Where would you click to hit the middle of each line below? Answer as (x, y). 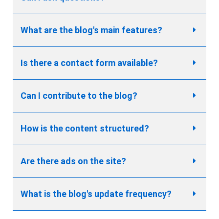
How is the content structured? (85, 129)
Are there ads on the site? (73, 161)
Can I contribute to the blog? (79, 96)
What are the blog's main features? (91, 30)
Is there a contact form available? (89, 63)
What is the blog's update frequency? (96, 194)
